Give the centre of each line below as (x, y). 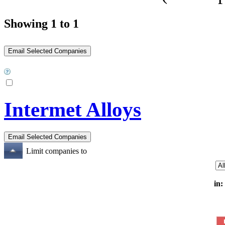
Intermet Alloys (73, 109)
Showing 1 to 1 (41, 23)
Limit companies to (57, 151)
